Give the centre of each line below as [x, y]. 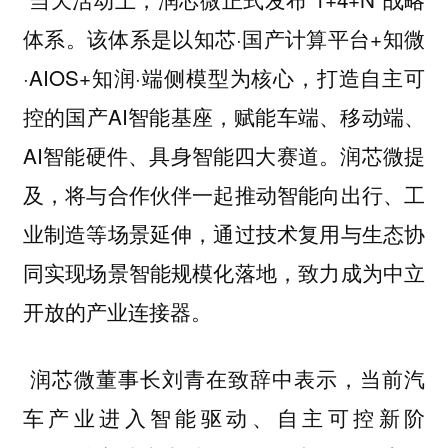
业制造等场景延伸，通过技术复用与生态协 [224, 233]
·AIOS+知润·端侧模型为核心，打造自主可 [224, 77]
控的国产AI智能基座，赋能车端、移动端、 [224, 116]
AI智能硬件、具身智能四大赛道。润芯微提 [224, 155]
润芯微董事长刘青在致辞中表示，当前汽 [224, 377]
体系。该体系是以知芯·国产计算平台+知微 [224, 38]
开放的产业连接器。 [117, 311]
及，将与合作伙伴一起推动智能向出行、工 [224, 194]
